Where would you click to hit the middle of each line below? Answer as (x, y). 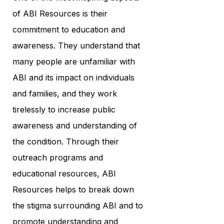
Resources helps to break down (73, 189)
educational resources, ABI (64, 173)
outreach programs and (58, 157)
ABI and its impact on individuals (73, 77)
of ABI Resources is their (60, 13)
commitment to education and (69, 29)
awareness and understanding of (75, 125)
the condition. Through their (66, 141)
